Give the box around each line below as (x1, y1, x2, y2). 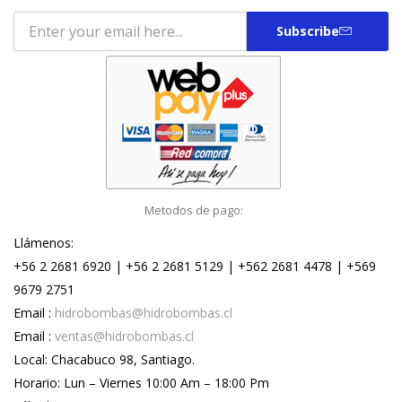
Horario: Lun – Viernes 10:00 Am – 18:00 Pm (13, 373, 269, 391)
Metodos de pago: (144, 201, 243, 218)
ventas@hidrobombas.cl (55, 327, 194, 345)
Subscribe (276, 22, 339, 39)
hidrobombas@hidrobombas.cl (55, 303, 232, 321)
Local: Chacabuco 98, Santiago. (13, 350, 195, 368)
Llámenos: (13, 233, 74, 251)
